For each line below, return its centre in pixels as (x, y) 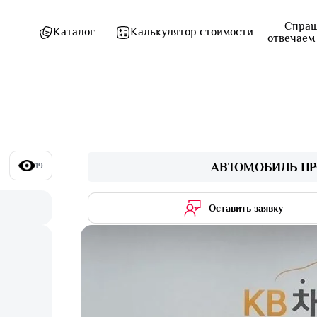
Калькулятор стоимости (192, 31)
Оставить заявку (246, 208)
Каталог (74, 31)
